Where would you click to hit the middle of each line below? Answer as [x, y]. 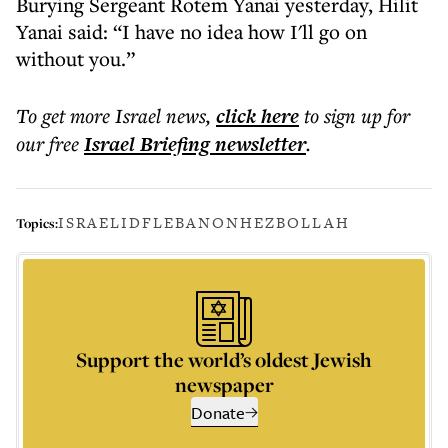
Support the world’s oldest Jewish [224, 359]
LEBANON [196, 222]
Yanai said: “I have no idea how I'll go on [191, 31]
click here [257, 116]
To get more [65, 115]
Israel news [160, 115]
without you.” [75, 58]
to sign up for [357, 115]
